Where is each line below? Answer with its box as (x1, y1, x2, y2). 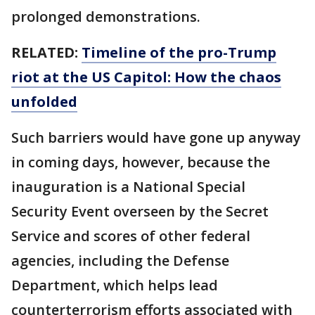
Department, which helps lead (11, 276, 218, 295)
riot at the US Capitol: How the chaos (11, 67, 281, 86)
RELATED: (11, 43, 82, 62)
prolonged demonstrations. (11, 7, 200, 26)
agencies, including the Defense (11, 251, 229, 270)
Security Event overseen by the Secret (11, 202, 269, 221)
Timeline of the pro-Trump (82, 43, 276, 62)
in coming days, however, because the (11, 153, 270, 172)
